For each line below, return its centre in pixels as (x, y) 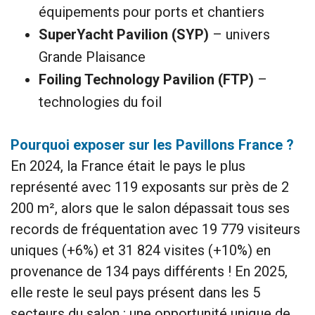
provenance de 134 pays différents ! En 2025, (149, 272)
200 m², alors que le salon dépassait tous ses (150, 208)
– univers (239, 35)
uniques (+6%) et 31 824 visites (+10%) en (141, 251)
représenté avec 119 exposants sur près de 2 (150, 187)
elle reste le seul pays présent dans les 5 (135, 293)
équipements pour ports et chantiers (152, 12)
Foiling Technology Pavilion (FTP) (146, 80)
